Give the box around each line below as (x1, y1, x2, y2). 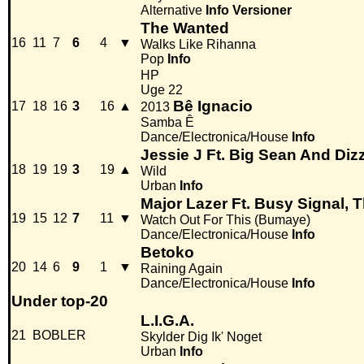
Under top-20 (11, 292, 108, 310)
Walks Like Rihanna (141, 37, 256, 52)
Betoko (141, 244, 194, 262)
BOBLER (32, 328, 86, 343)
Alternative (141, 3, 202, 18)
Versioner (232, 3, 292, 18)
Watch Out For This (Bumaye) (141, 213, 310, 227)
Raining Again (141, 262, 223, 276)
